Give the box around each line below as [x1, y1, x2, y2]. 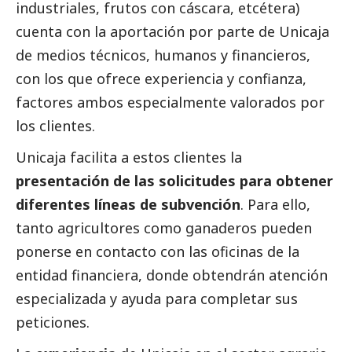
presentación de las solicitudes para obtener [16, 170, 333, 190]
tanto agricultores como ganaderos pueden [16, 218, 312, 237]
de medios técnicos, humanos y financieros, [16, 45, 310, 64]
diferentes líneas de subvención [16, 194, 240, 214]
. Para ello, [240, 194, 310, 214]
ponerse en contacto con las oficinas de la [16, 241, 299, 261]
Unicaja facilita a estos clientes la [16, 147, 242, 167]
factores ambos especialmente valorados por [16, 92, 324, 112]
